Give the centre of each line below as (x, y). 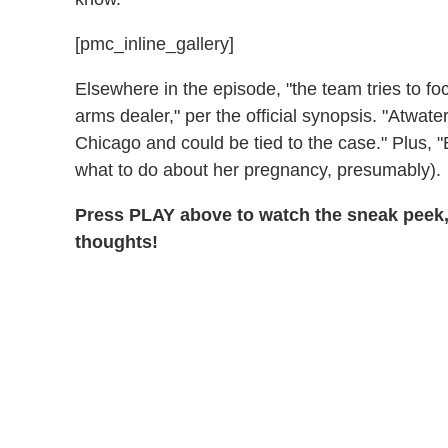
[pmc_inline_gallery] (154, 44)
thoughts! (116, 242)
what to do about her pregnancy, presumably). (258, 170)
